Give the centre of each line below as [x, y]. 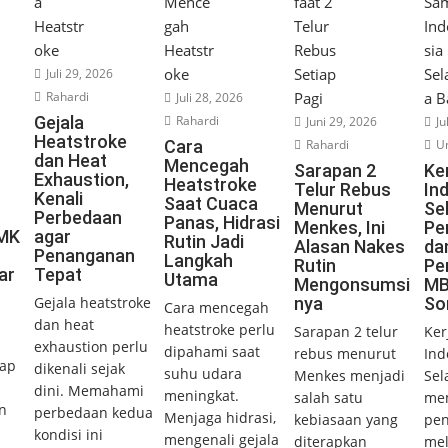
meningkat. [201, 396]
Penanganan [84, 256]
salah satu [328, 398]
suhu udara [202, 374]
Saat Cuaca [210, 204]
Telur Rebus [342, 190]
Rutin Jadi [203, 242]
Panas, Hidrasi [221, 223]
